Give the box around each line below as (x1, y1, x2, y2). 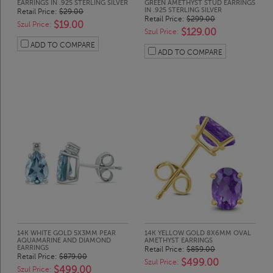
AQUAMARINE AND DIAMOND (17, 236, 111, 245)
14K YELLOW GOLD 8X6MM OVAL (144, 229, 251, 238)
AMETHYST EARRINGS (144, 236, 213, 245)
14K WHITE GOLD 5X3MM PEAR (17, 229, 116, 238)
